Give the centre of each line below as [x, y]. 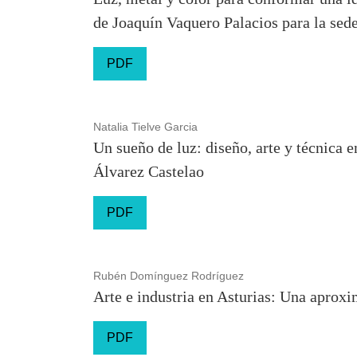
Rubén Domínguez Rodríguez [169, 276]
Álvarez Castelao [149, 171]
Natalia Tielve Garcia [145, 127]
